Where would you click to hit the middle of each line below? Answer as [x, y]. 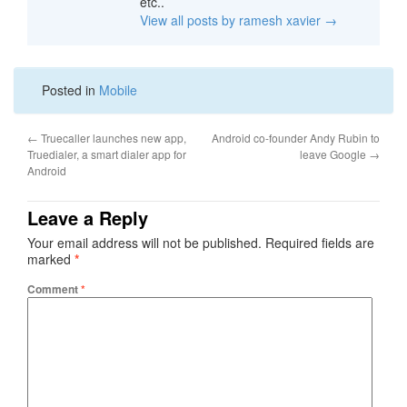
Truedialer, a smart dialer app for [107, 154]
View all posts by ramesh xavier [232, 20]
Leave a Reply [88, 218]
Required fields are [320, 243]
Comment [54, 289]
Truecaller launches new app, [112, 138]
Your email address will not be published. [144, 243]
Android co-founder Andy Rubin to [296, 138]
